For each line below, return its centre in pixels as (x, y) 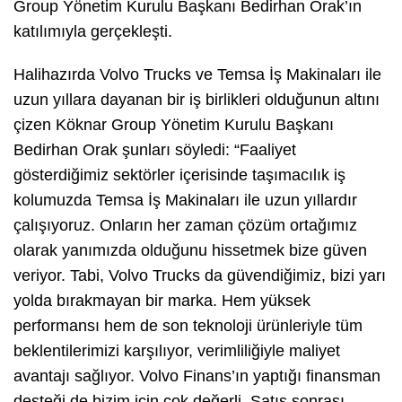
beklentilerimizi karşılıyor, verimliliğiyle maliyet (177, 350)
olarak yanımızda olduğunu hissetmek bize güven (190, 250)
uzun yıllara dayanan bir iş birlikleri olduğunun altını (197, 99)
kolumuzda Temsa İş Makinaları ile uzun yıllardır (185, 200)
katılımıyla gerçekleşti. (93, 31)
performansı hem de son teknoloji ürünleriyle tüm (188, 325)
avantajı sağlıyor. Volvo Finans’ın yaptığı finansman (197, 376)
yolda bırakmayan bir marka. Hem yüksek (162, 300)
